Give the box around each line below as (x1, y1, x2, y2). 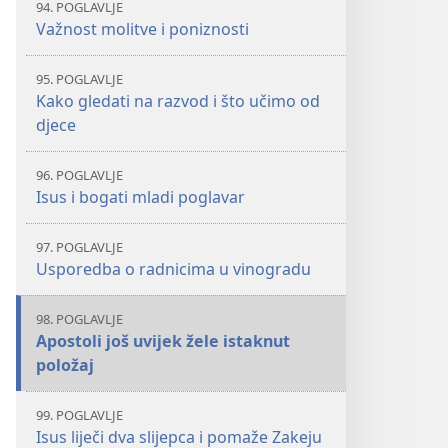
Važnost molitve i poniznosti (36, 18, 249, 40)
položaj (36, 354, 94, 376)
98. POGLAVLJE (36, 310, 123, 328)
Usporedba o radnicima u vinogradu (36, 258, 311, 280)
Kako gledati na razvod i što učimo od (36, 90, 320, 112)
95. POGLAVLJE (36, 70, 123, 88)
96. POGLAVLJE (36, 166, 123, 184)
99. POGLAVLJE (36, 406, 123, 424)
